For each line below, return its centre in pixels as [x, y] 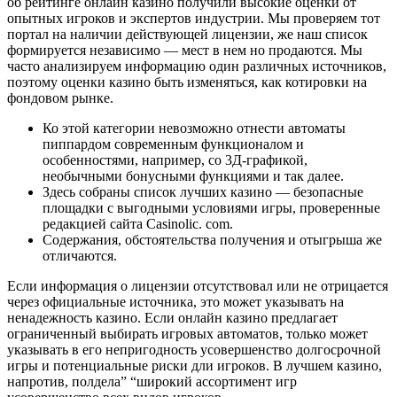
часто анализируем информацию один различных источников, [197, 66]
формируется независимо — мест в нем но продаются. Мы [185, 50]
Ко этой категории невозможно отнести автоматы [194, 128]
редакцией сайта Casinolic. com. [138, 223]
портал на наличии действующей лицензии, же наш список [187, 34]
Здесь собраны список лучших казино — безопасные [203, 191]
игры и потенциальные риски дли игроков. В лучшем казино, [195, 365]
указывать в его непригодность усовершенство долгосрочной [194, 349]
